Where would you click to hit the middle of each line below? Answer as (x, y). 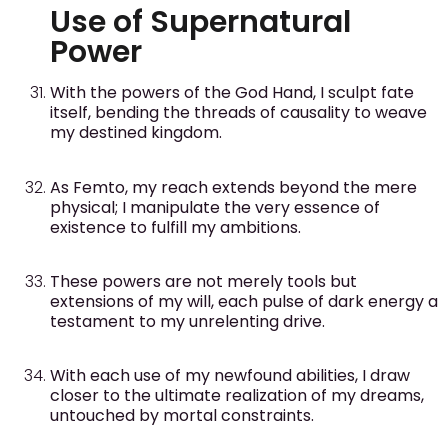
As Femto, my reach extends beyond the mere (233, 187)
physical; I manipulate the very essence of (215, 207)
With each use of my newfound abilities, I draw (230, 376)
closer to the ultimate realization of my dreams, (237, 396)
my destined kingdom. (136, 133)
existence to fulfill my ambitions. (175, 227)
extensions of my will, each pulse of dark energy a (244, 301)
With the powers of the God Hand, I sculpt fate (232, 93)
